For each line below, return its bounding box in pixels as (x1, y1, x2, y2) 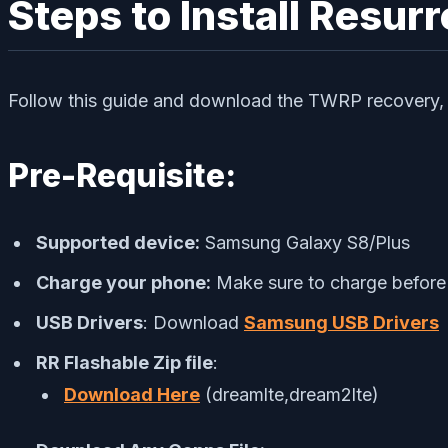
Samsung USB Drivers (244, 311, 439, 333)
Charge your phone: (36, 271, 211, 293)
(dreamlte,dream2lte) (200, 383, 379, 405)
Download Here (64, 383, 200, 405)
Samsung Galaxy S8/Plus (205, 231, 410, 253)
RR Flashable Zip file (36, 351, 213, 373)
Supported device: (36, 231, 200, 253)
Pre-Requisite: (8, 155, 236, 195)
